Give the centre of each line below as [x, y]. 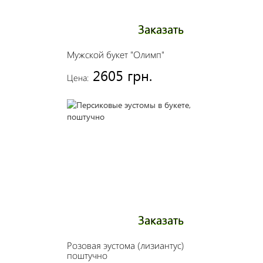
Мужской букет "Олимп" [115, 54]
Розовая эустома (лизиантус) [125, 245]
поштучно [87, 255]
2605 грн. [122, 75]
